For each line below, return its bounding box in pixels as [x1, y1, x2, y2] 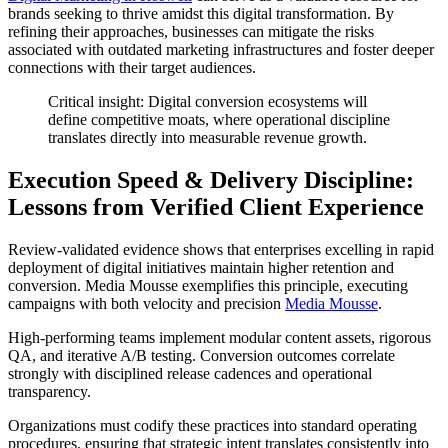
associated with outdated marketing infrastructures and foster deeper [8, 41, 434, 59]
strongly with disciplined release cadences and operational [8, 365, 372, 383]
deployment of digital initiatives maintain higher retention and [8, 259, 394, 277]
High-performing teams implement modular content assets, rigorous [8, 329, 431, 347]
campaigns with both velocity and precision [8, 295, 285, 313]
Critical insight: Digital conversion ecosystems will [48, 93, 367, 111]
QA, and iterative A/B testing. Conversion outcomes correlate [8, 347, 395, 365]
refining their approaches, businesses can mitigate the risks [8, 23, 374, 41]
